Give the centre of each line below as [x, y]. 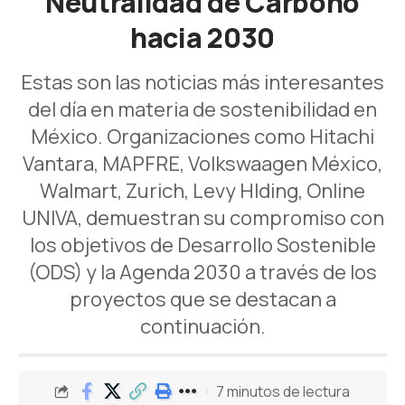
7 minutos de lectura [283, 391]
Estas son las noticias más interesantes [202, 83]
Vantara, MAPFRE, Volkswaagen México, [202, 164]
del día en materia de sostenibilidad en [202, 110]
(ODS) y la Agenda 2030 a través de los [202, 273]
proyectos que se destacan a [202, 300]
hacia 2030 [202, 38]
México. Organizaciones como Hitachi [202, 137]
